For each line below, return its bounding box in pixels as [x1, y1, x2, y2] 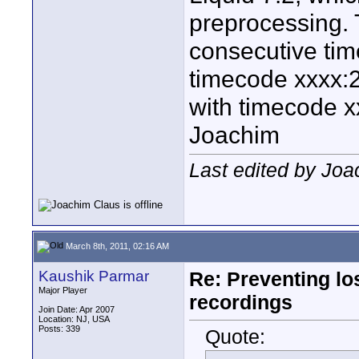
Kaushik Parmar [38, 268, 149, 284]
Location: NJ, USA [38, 314, 110, 324]
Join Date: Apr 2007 [38, 305, 115, 314]
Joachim [189, 121, 280, 149]
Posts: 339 [38, 324, 80, 333]
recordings [189, 291, 292, 313]
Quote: [205, 325, 265, 349]
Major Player [38, 285, 87, 295]
